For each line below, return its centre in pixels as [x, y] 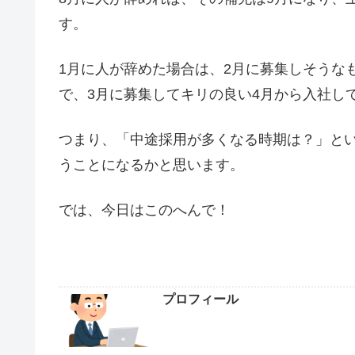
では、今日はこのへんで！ [144, 210]
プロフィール [200, 299]
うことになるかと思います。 [151, 165]
